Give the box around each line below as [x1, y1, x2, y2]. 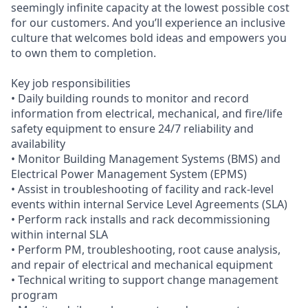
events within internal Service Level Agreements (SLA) [11, 196, 287, 212]
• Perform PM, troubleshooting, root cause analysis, [11, 241, 280, 257]
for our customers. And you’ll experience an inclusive [11, 14, 285, 30]
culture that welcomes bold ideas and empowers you [11, 30, 287, 45]
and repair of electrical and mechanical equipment [11, 256, 273, 272]
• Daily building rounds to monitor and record [11, 90, 249, 106]
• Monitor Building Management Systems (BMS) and [11, 151, 280, 166]
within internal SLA [11, 226, 108, 242]
